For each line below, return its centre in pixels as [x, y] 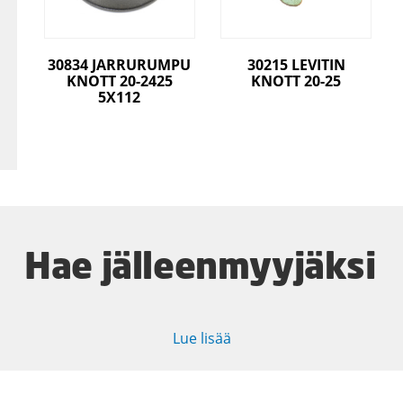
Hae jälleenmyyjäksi [201, 266]
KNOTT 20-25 [296, 81]
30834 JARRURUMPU [120, 65]
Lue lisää [201, 338]
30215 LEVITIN [296, 65]
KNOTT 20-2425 [119, 81]
